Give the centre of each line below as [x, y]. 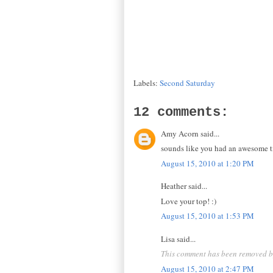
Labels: [147, 83]
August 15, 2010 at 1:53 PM [207, 216]
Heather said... [184, 186]
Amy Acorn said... [190, 133]
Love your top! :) [189, 201]
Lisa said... [178, 239]
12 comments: [181, 112]
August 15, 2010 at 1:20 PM [207, 163]
